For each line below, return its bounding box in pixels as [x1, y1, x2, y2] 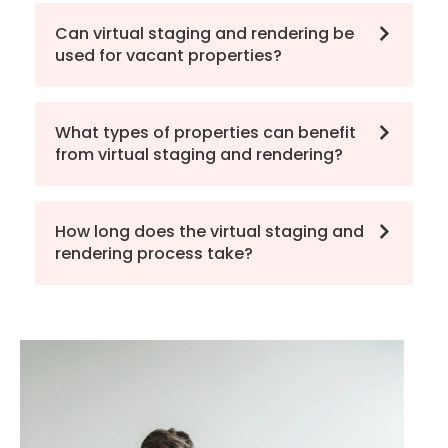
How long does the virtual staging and [55, 220, 364, 244]
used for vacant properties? [55, 44, 282, 68]
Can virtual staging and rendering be [55, 22, 354, 46]
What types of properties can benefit [55, 121, 356, 145]
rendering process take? [55, 242, 253, 266]
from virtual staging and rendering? [55, 143, 343, 167]
